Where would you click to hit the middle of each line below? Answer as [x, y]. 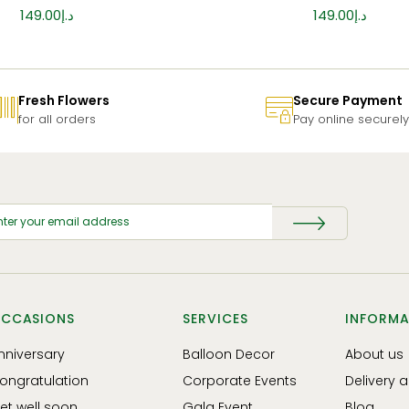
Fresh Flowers [63, 100]
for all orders [57, 119]
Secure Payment [348, 100]
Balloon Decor [229, 354]
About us [375, 354]
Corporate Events [240, 380]
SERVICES [215, 318]
